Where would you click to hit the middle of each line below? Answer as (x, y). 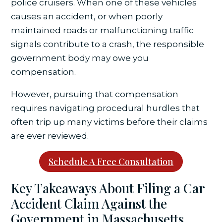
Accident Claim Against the (89, 204)
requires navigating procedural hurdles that (106, 108)
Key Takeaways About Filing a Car (108, 188)
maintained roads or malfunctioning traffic (103, 30)
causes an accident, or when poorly (87, 16)
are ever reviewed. (50, 136)
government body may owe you (80, 58)
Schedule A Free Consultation (111, 162)
